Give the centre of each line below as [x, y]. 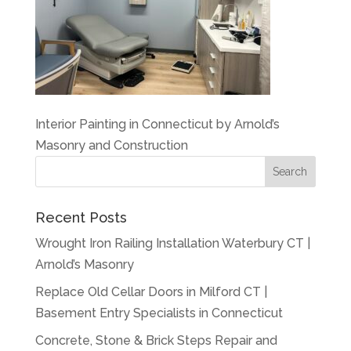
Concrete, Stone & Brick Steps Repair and [156, 340]
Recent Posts [81, 217]
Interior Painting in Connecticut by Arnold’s [157, 124]
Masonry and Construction [111, 145]
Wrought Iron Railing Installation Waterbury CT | [172, 243]
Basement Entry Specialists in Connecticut [159, 313]
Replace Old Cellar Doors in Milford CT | [151, 292]
